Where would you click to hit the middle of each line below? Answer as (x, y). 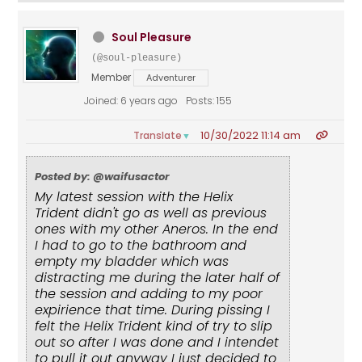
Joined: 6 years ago (131, 101)
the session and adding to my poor (149, 294)
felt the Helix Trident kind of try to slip (154, 326)
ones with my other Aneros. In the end (157, 229)
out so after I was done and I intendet (157, 343)
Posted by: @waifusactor (103, 177)
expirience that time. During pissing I (153, 310)
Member (112, 78)
